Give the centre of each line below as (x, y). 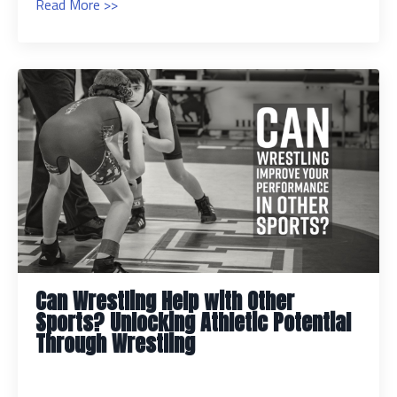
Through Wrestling (115, 343)
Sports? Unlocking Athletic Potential (193, 322)
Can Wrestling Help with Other (165, 301)
